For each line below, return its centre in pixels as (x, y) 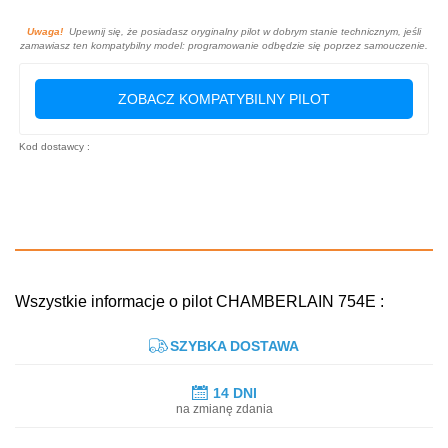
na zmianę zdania (224, 408)
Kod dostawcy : (54, 146)
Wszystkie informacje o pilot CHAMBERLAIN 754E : (199, 301)
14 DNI (234, 392)
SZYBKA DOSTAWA (234, 345)
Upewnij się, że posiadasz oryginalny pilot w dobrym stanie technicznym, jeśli (242, 31)
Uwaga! (45, 31)
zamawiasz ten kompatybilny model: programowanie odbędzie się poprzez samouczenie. (224, 45)
